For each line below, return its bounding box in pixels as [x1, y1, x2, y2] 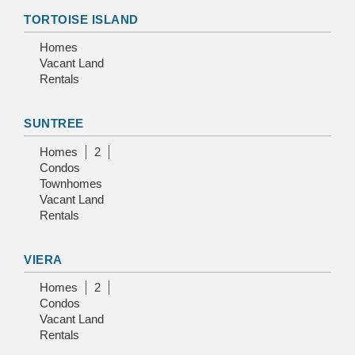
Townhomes [40, 176, 102, 190]
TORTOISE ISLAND [24, 12, 139, 26]
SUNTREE [24, 116, 84, 131]
